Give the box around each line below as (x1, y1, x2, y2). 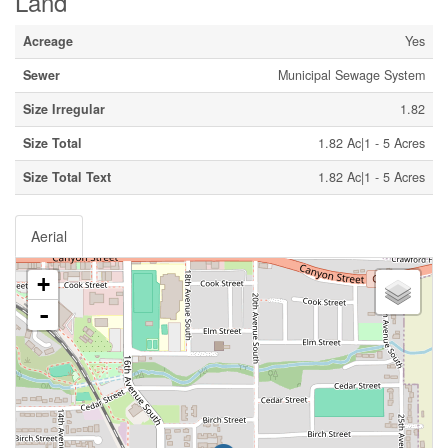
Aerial (31, 225, 67, 246)
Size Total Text (23, 167, 111, 186)
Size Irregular (23, 99, 105, 118)
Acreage (23, 31, 73, 50)
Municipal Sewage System (278, 65, 425, 84)
